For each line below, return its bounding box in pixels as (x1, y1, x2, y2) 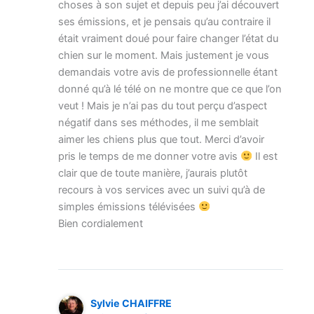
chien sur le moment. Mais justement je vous (58, 49, 270, 62)
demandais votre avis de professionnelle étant (58, 66, 278, 79)
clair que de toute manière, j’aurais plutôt (58, 167, 248, 180)
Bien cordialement (58, 217, 144, 231)
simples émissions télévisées (58, 200, 199, 214)
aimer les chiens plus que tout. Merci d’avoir (58, 133, 265, 146)
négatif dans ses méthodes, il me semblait (58, 116, 259, 130)
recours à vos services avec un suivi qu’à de (58, 184, 266, 197)
